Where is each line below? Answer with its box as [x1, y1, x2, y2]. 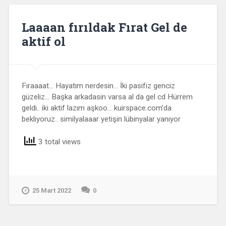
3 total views [36, 137, 81, 146]
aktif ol [21, 33, 66, 49]
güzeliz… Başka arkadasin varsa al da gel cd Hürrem [21, 92, 193, 101]
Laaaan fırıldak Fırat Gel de [21, 19, 187, 35]
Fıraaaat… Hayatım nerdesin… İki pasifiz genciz [21, 81, 175, 90]
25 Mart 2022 [32, 187, 71, 194]
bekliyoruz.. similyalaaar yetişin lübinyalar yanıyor [21, 114, 181, 124]
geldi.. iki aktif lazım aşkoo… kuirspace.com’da [21, 103, 172, 112]
